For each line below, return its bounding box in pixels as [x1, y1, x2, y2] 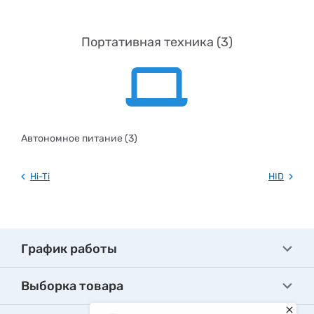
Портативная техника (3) [81, 34, 233, 50]
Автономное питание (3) [21, 132, 137, 144]
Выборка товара [21, 278, 123, 294]
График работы [21, 241, 117, 257]
